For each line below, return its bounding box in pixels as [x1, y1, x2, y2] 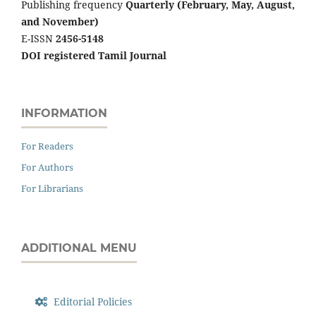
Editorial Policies [51, 295, 133, 309]
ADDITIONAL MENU [21, 241, 137, 255]
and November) [21, 15, 99, 29]
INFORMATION [21, 107, 107, 121]
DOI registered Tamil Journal [21, 49, 166, 63]
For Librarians [21, 182, 83, 195]
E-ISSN [21, 32, 56, 46]
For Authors [21, 161, 73, 174]
